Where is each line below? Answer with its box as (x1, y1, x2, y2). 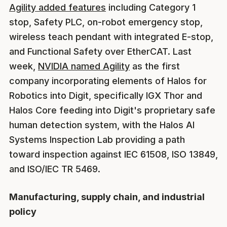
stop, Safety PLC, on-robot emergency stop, (9, 16, 203, 27)
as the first (130, 60, 180, 71)
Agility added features (9, 2, 106, 13)
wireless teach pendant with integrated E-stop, (9, 31, 213, 42)
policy (9, 206, 36, 217)
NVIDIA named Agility (38, 60, 130, 71)
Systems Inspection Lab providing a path (9, 134, 185, 145)
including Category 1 (106, 2, 196, 13)
